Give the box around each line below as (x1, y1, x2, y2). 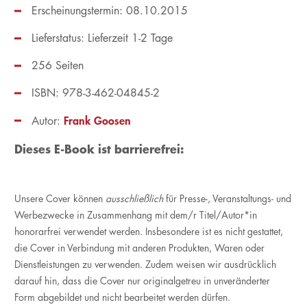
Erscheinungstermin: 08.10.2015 (31, 3, 188, 19)
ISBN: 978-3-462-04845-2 (31, 86, 160, 101)
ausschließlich (105, 192, 163, 206)
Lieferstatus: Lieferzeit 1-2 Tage (31, 31, 173, 46)
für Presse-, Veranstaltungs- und (162, 192, 291, 206)
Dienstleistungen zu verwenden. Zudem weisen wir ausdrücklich (14, 258, 276, 271)
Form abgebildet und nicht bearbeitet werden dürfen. (14, 291, 230, 304)
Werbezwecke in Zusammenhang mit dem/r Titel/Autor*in (14, 208, 257, 222)
